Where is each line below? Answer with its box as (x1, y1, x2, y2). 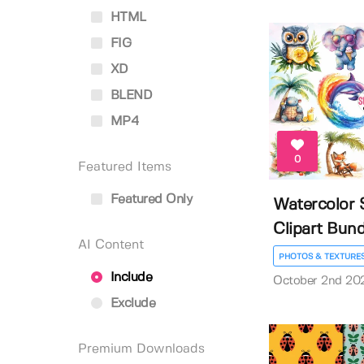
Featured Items (78, 161, 171, 173)
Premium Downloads (78, 343, 205, 355)
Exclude (106, 297, 155, 310)
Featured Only (106, 193, 192, 206)
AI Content (78, 239, 144, 251)
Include (106, 271, 152, 284)
